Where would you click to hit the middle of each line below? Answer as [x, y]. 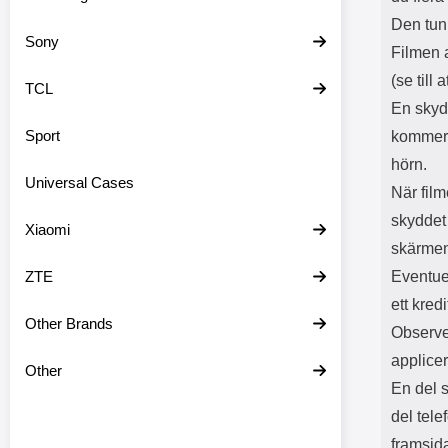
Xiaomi [47, 229]
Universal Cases [79, 182]
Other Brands [69, 323]
